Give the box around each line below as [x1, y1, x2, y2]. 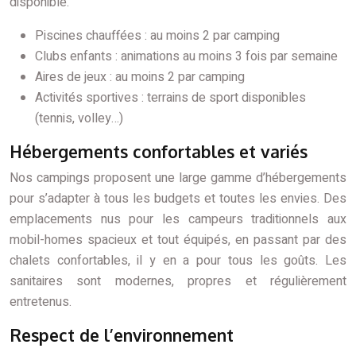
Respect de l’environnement [10, 324, 234, 346]
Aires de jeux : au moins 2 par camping [35, 68, 245, 87]
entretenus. [10, 292, 72, 311]
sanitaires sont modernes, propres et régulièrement [10, 272, 346, 291]
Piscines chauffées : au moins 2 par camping [35, 26, 280, 45]
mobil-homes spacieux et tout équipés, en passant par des [10, 230, 346, 250]
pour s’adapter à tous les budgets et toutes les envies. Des [10, 189, 346, 208]
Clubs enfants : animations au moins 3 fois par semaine [35, 47, 338, 66]
